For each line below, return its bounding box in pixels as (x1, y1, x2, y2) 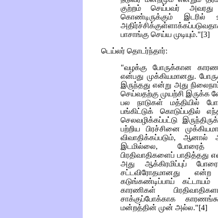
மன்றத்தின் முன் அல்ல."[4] (121, 203, 207, 212)
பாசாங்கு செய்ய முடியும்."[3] (121, 30, 210, 39)
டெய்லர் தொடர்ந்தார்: (101, 47, 167, 55)
